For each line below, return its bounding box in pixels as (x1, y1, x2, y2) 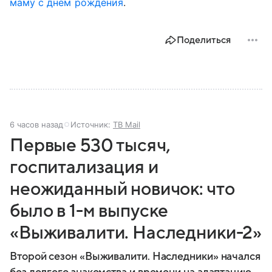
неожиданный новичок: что (10, 178, 235, 199)
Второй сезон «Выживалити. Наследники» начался (10, 250, 260, 262)
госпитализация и (10, 157, 158, 177)
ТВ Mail (113, 119, 140, 129)
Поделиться (177, 34, 231, 46)
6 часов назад (10, 119, 63, 129)
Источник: (70, 119, 113, 129)
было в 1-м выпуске (10, 200, 169, 221)
